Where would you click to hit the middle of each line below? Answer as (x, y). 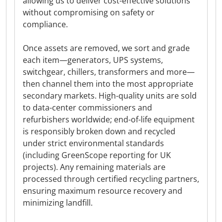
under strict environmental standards (93, 143)
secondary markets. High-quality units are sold (110, 96)
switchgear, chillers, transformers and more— (109, 72)
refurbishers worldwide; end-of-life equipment (109, 119)
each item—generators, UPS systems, (93, 60)
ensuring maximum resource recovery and (103, 191)
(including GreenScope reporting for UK (97, 155)
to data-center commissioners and (87, 108)
